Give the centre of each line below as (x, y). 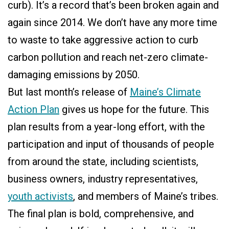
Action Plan (33, 109)
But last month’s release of (69, 92)
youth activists (40, 196)
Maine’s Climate (165, 92)
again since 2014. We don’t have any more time (112, 22)
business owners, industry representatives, (103, 179)
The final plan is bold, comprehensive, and (101, 214)
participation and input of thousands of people (111, 144)
